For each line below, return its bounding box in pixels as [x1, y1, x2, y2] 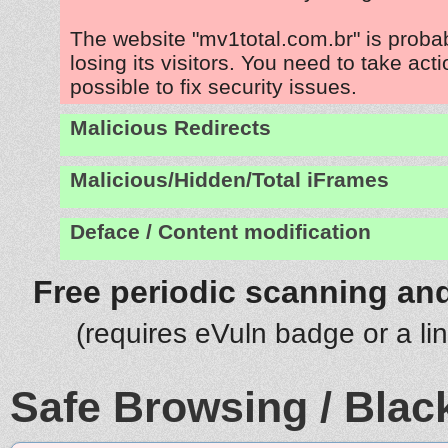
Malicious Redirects [70, 115, 271, 140]
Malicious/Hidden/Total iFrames [70, 167, 389, 192]
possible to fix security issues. [70, 74, 357, 98]
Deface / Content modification [70, 219, 371, 244]
